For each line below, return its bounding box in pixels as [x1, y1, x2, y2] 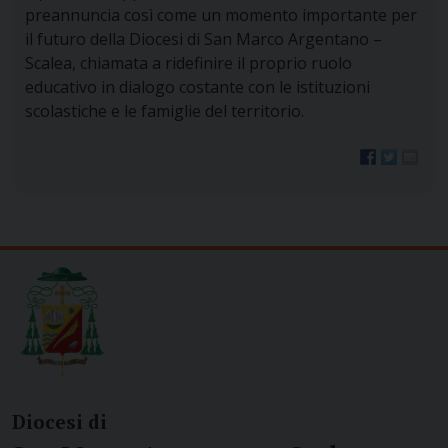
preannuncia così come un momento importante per [24, 4, 417, 27]
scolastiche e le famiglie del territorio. [24, 100, 304, 123]
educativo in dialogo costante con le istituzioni [24, 76, 370, 99]
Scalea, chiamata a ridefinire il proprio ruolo [24, 52, 352, 75]
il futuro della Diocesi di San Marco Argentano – [24, 28, 382, 51]
